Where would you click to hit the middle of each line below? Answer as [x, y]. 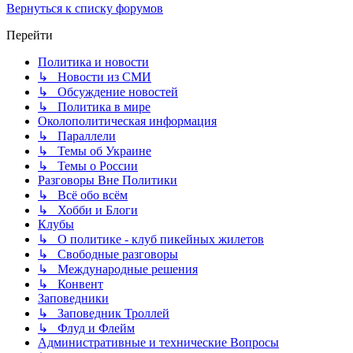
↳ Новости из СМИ [95, 77]
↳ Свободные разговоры [108, 255]
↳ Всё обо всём [83, 195]
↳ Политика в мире [94, 107]
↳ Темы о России [88, 166]
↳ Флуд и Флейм [86, 329]
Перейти [30, 35]
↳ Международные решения [118, 269]
